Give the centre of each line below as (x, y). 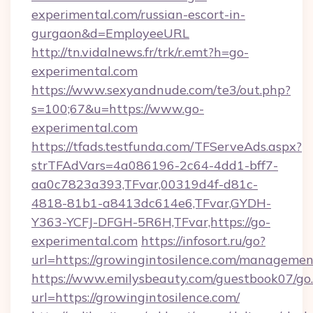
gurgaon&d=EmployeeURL (110, 33)
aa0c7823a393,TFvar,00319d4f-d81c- (145, 184)
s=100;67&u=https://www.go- (118, 109)
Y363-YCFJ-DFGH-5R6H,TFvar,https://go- (151, 222)
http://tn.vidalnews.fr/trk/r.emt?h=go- (140, 52)
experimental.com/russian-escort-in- (138, 14)
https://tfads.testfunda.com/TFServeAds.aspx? (167, 146)
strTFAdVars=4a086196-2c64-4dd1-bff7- (155, 165)
